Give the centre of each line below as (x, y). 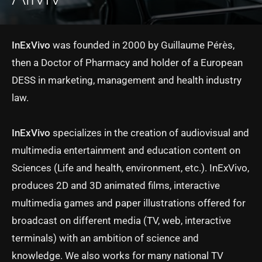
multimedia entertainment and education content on (126, 150)
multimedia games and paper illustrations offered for (129, 203)
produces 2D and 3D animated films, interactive (116, 185)
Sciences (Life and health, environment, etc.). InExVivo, (130, 168)
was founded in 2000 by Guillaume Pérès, (142, 45)
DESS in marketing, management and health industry (127, 80)
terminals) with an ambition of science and (105, 238)
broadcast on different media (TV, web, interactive (121, 220)
